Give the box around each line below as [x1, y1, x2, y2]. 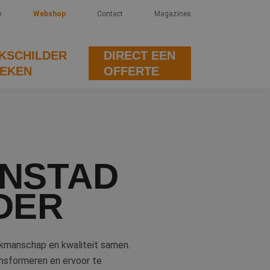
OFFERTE [104, 64, 160, 78]
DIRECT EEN [104, 49, 176, 62]
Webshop [33, 10, 66, 18]
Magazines [154, 10, 191, 18]
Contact [96, 10, 123, 18]
